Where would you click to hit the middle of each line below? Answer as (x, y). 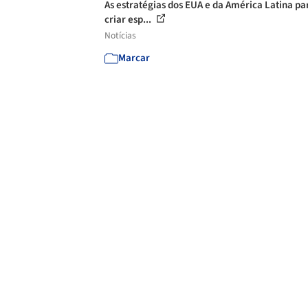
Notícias (120, 35)
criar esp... (129, 20)
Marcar (134, 58)
